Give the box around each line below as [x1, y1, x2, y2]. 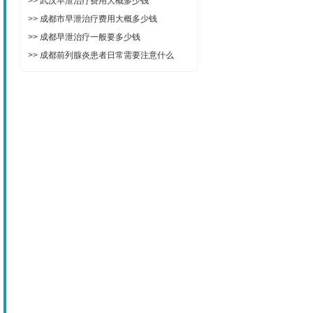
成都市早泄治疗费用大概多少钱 [40, 13, 157, 24]
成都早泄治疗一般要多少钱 [40, 31, 140, 42]
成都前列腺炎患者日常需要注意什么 [40, 50, 174, 60]
